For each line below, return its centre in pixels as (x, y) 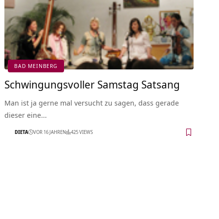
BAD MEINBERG (36, 66)
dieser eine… (26, 115)
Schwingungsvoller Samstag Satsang (92, 84)
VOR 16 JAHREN (50, 132)
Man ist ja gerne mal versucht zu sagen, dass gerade (92, 102)
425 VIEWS (82, 132)
